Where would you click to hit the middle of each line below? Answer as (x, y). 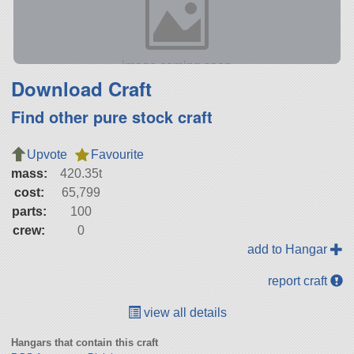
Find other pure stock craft (111, 116)
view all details (183, 312)
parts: (29, 211)
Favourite (117, 154)
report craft (299, 281)
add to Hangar (289, 249)
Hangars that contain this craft (84, 342)
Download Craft (81, 88)
